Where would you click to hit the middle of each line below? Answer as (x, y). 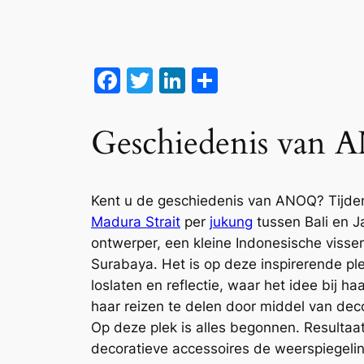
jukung (231, 222)
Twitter (197, 80)
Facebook (181, 80)
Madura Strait (136, 222)
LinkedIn (237, 80)
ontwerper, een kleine (163, 243)
